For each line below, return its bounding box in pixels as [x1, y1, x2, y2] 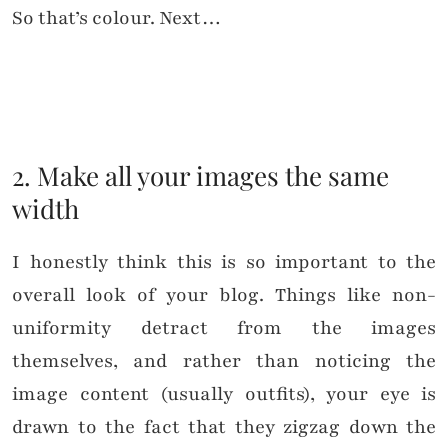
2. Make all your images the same [12, 158, 389, 194]
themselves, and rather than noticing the [12, 348, 436, 375]
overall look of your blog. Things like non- [12, 282, 436, 309]
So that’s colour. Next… [12, 5, 222, 32]
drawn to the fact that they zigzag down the [12, 414, 436, 441]
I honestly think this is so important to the [12, 249, 436, 276]
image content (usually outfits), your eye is [12, 381, 436, 408]
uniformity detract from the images [12, 315, 436, 342]
